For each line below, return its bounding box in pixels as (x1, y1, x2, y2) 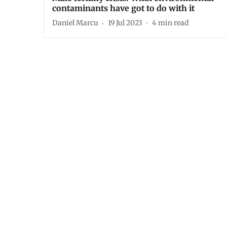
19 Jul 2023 (108, 18, 142, 28)
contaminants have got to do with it (52, 3, 195, 13)
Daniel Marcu (52, 18, 98, 28)
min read (158, 18, 188, 28)
